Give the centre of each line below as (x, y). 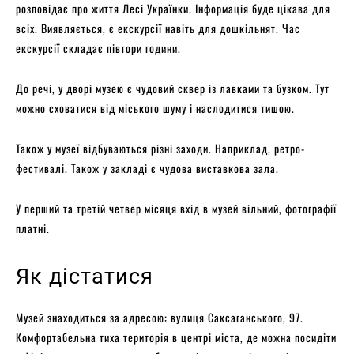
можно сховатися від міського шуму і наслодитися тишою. (157, 108)
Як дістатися (85, 277)
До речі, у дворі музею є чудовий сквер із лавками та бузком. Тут (173, 88)
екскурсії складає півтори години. (98, 48)
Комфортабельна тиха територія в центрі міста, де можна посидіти (176, 337)
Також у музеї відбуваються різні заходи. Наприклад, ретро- (160, 149)
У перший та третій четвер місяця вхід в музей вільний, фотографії (176, 209)
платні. (34, 228)
